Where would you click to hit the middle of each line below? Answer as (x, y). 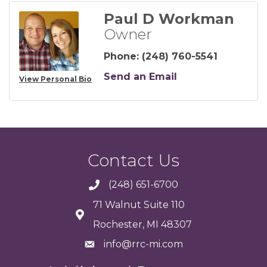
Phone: (121, 56)
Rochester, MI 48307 (142, 224)
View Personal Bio (55, 79)
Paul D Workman (169, 19)
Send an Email (140, 77)
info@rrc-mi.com (143, 244)
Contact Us (133, 160)
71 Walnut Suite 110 (140, 205)
